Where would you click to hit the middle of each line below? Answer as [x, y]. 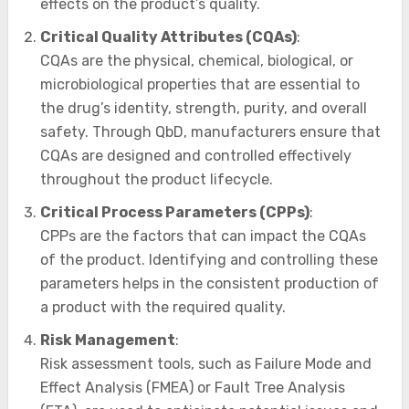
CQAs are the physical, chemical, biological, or [196, 61]
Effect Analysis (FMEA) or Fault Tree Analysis [192, 388]
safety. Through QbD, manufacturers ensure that [210, 132]
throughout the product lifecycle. [156, 179]
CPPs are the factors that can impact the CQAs [203, 236]
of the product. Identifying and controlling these [209, 260]
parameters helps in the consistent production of [209, 283]
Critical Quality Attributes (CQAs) [168, 37]
